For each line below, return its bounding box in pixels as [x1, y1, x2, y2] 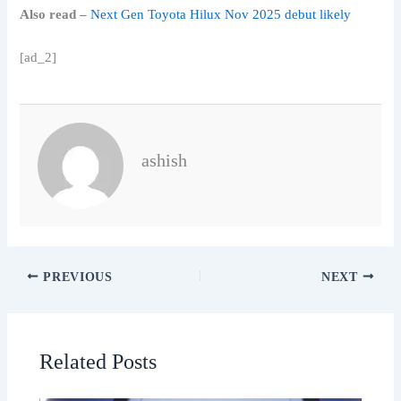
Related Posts [39, 350, 158, 374]
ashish [141, 150, 188, 171]
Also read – [20, 7, 88, 22]
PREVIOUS [38, 269, 113, 284]
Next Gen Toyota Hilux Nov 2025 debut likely [90, 7, 352, 22]
